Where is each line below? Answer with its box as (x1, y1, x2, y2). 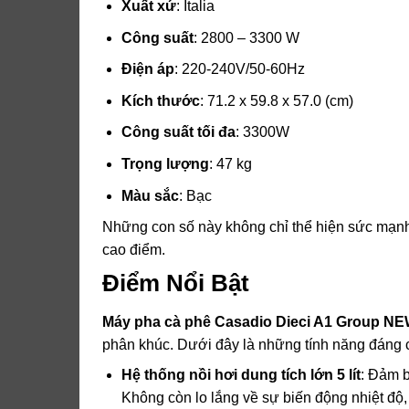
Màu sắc (121, 187, 179, 204)
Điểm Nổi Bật (102, 270, 249, 297)
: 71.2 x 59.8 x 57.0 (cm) (199, 92, 353, 109)
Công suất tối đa (121, 124, 236, 141)
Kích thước (121, 92, 200, 109)
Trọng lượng (121, 156, 209, 172)
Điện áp (121, 61, 174, 78)
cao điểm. (102, 242, 165, 258)
